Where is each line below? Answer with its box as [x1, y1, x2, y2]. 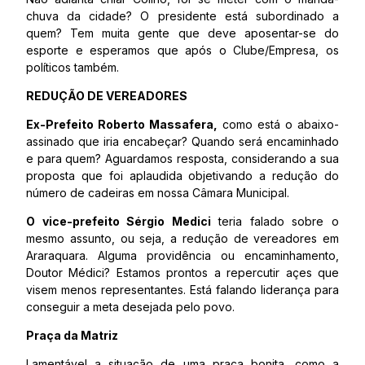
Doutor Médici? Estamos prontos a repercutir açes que [26, 266, 339, 279]
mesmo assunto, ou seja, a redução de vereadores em [26, 231, 339, 245]
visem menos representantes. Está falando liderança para [26, 283, 339, 297]
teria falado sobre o [210, 214, 340, 228]
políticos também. [26, 60, 119, 74]
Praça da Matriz [26, 328, 118, 342]
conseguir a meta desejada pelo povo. [26, 300, 235, 314]
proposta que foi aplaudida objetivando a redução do [26, 169, 339, 182]
